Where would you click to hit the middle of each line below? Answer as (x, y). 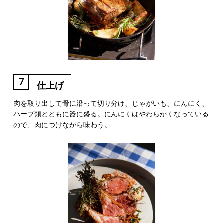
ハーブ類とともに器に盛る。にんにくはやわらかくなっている (111, 114)
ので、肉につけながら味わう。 (62, 125)
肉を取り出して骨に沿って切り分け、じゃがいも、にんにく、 (111, 103)
